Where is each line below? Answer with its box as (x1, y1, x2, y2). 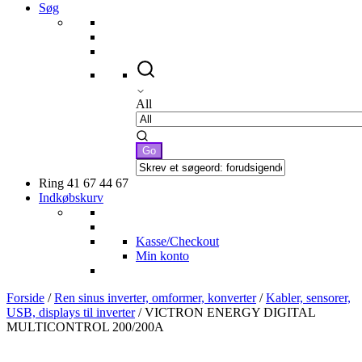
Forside (6, 290, 44, 305)
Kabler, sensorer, (266, 290, 351, 305)
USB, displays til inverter (6, 305, 135, 319)
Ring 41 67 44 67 (39, 175, 128, 190)
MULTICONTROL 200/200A (6, 319, 164, 334)
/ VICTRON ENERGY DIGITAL (135, 305, 315, 319)
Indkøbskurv (39, 190, 103, 204)
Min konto (136, 248, 189, 263)
